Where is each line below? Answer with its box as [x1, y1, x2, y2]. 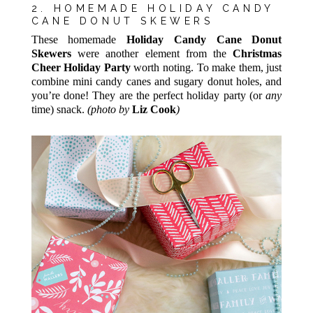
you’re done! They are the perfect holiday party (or [31, 89, 266, 102]
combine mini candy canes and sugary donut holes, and [31, 75, 282, 88]
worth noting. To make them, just [130, 61, 282, 74]
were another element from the [71, 48, 233, 60]
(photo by [87, 103, 132, 116]
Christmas [233, 48, 282, 60]
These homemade [31, 34, 127, 46]
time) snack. [31, 103, 87, 116]
